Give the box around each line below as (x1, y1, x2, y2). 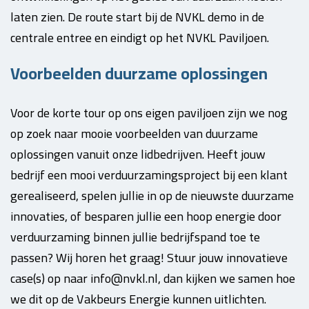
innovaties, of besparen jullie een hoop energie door (10, 205, 281, 228)
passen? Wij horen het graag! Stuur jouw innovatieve (10, 246, 288, 269)
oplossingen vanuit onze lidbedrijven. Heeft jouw (10, 143, 266, 166)
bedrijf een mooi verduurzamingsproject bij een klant (10, 163, 288, 186)
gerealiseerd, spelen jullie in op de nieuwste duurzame (10, 184, 294, 207)
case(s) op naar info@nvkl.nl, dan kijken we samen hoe (10, 267, 295, 290)
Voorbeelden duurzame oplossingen (10, 58, 268, 89)
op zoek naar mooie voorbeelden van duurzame (10, 122, 258, 145)
